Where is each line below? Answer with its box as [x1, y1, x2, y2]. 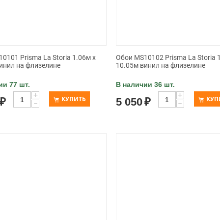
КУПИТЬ [61, 95, 86, 103]
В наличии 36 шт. [115, 81, 175, 88]
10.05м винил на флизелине [115, 61, 205, 69]
